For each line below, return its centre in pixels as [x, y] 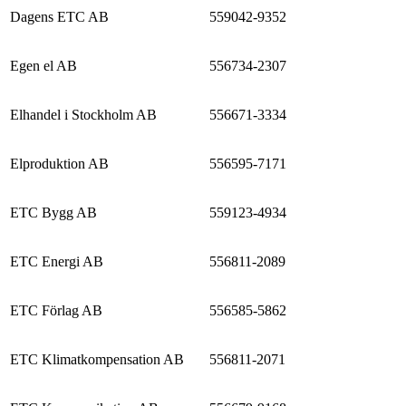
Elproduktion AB [59, 163]
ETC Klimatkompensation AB [97, 359]
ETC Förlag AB [56, 310]
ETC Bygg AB [53, 212]
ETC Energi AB [57, 261]
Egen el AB [43, 65]
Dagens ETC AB [59, 16]
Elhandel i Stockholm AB [83, 114]
